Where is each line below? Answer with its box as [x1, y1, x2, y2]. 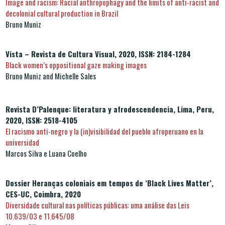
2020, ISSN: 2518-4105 [6, 114, 77, 126]
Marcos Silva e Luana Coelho [6, 147, 87, 159]
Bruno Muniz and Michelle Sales [6, 70, 96, 81]
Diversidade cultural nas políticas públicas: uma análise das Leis [6, 199, 189, 210]
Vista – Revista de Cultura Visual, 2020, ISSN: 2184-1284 [6, 48, 191, 59]
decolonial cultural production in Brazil [6, 7, 118, 19]
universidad [6, 136, 39, 148]
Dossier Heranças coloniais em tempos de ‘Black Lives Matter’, [6, 177, 213, 188]
